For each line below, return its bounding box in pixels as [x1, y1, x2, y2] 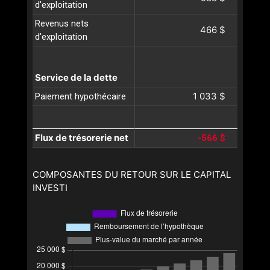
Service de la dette [35, 71, 118, 83]
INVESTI [33, 181, 67, 193]
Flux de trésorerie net [35, 131, 128, 143]
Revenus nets [35, 17, 89, 29]
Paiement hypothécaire [35, 90, 126, 102]
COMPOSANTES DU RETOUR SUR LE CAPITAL [33, 168, 231, 180]
